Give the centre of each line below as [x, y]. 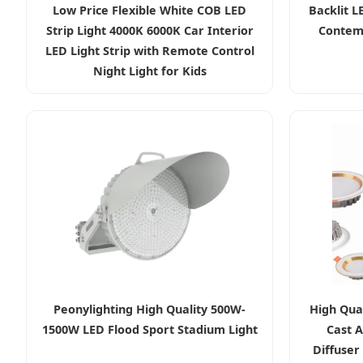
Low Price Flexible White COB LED [149, 10]
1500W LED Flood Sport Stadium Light [149, 329]
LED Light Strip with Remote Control [149, 50]
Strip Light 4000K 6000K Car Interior [149, 30]
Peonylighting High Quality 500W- [149, 309]
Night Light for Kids [149, 70]
